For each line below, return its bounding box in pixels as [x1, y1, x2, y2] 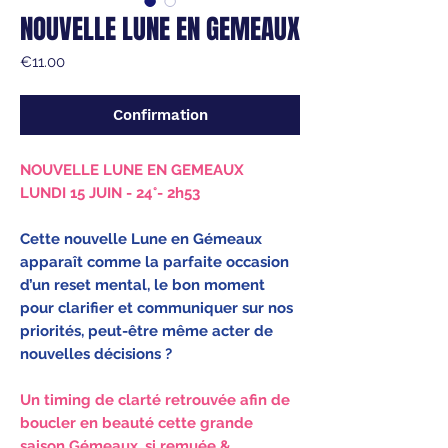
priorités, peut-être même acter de [20, 321, 273, 340]
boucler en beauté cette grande [20, 413, 253, 432]
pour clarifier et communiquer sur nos [20, 298, 293, 317]
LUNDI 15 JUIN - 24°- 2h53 [20, 183, 200, 202]
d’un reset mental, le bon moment [20, 275, 265, 294]
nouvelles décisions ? [20, 344, 172, 363]
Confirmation [112, 105, 208, 124]
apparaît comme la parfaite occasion [20, 252, 289, 271]
